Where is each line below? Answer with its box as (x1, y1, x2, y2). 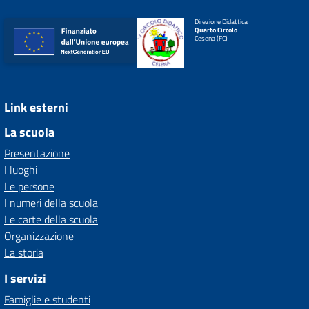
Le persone (4, 178, 54, 195)
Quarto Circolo (194, 25, 237, 35)
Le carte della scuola (4, 211, 98, 228)
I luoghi (4, 161, 37, 178)
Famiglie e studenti (4, 291, 90, 308)
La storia (4, 244, 43, 261)
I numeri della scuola (4, 195, 98, 211)
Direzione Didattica (194, 17, 248, 27)
